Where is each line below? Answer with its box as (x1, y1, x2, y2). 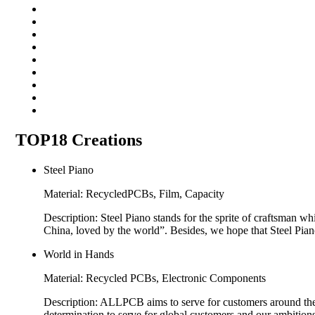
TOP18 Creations (15, 131, 142, 150)
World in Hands (44, 248, 114, 261)
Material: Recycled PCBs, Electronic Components (44, 272, 266, 285)
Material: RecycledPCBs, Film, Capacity (44, 188, 224, 200)
